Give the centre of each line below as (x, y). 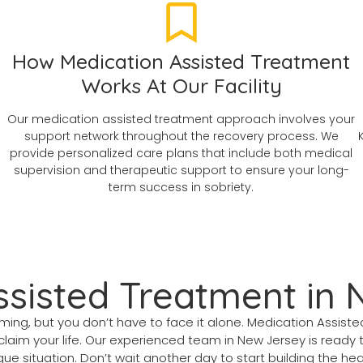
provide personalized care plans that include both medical (181, 154)
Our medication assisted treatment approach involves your (181, 120)
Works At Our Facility (181, 86)
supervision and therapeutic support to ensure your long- (181, 171)
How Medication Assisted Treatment (181, 62)
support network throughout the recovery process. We (181, 137)
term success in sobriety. (181, 188)
